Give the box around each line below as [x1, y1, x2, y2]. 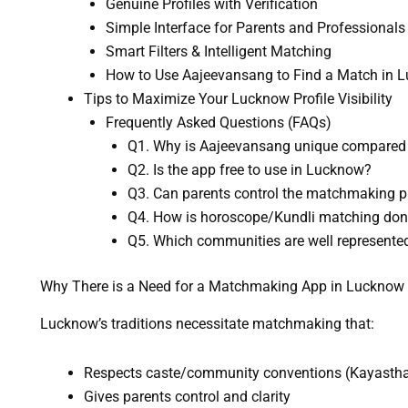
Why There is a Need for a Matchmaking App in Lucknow [39, 277, 404, 295]
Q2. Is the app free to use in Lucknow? [127, 160, 372, 178]
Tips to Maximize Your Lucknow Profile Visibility [83, 89, 393, 107]
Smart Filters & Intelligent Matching [105, 42, 331, 60]
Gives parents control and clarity [83, 387, 291, 405]
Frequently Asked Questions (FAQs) [105, 113, 331, 131]
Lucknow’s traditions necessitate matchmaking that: [39, 314, 374, 332]
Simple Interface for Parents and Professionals [105, 18, 405, 36]
